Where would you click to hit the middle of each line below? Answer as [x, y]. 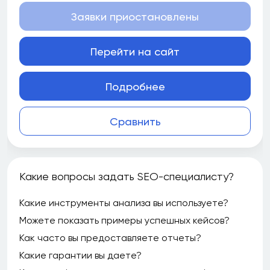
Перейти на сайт [135, 51]
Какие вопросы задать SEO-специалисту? [127, 176]
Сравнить [135, 121]
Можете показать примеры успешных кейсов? [124, 220]
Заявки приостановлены [135, 16]
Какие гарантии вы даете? [80, 255]
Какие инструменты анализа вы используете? [124, 203]
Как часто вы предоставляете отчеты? [110, 238]
